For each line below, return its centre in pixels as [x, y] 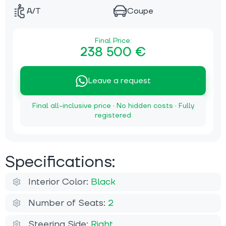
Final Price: [113, 41]
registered [113, 116]
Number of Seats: [68, 203]
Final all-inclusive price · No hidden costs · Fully [113, 106]
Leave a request [119, 81]
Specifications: [60, 162]
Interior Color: [60, 182]
